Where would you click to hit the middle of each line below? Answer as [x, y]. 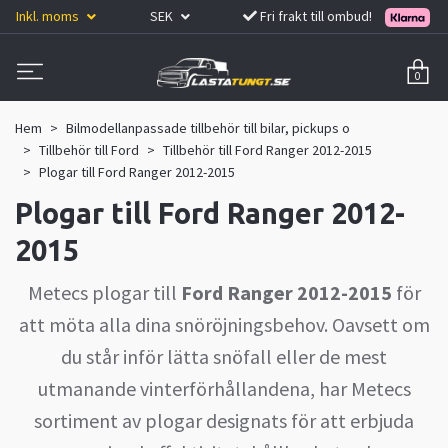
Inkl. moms [49, 15]
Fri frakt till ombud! [316, 15]
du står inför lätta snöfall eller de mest [224, 356]
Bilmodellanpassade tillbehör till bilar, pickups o [208, 127]
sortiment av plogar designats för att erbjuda [224, 420]
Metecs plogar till [102, 292]
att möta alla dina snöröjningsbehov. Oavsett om [224, 324]
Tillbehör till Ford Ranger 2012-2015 [267, 149]
